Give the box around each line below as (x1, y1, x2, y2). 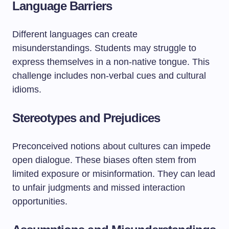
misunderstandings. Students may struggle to (12, 43, 196, 53)
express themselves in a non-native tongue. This (12, 57, 210, 67)
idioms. (12, 84, 41, 95)
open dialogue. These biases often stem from (12, 155, 196, 165)
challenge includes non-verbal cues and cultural (12, 71, 206, 81)
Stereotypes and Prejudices (12, 111, 161, 125)
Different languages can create (12, 29, 138, 39)
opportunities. (12, 196, 67, 207)
